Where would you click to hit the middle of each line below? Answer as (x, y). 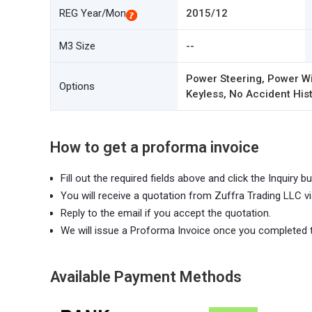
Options (77, 86)
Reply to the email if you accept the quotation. (166, 213)
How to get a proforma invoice (155, 147)
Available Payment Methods (146, 277)
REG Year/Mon (93, 13)
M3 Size (77, 46)
